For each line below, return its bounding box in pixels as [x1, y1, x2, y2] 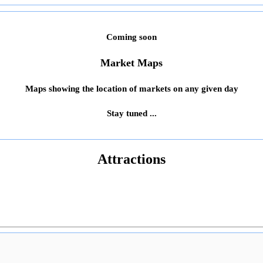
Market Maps [100, 57, 163, 69]
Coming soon [106, 32, 157, 42]
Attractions [97, 151, 166, 167]
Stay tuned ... [106, 109, 157, 118]
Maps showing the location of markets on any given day [25, 84, 238, 94]
